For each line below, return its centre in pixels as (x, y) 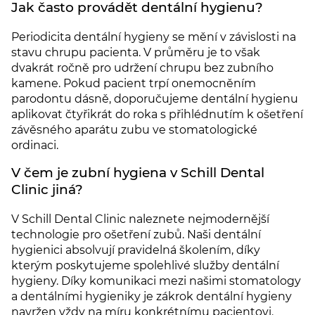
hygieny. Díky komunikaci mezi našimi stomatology (156, 281)
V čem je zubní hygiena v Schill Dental (138, 172)
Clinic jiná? (47, 189)
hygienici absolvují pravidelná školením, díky (136, 250)
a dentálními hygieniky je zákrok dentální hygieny (152, 296)
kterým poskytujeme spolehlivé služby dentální (145, 265)
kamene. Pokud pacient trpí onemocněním (134, 83)
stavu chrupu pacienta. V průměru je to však (136, 52)
